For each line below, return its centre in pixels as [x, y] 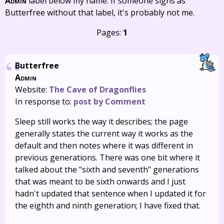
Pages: [110, 32]
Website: [32, 89]
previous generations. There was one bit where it [107, 157]
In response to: [44, 101]
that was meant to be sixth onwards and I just [100, 181]
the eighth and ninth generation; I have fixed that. [108, 205]
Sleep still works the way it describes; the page [101, 121]
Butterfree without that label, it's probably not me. [100, 12]
